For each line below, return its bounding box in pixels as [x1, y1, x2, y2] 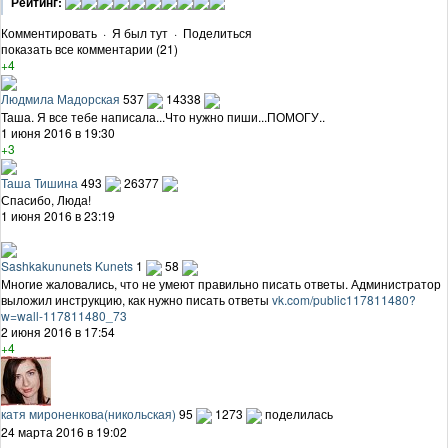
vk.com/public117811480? [272, 291, 416, 309]
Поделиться [183, 23, 252, 41]
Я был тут [112, 23, 168, 41]
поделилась [265, 405, 333, 423]
